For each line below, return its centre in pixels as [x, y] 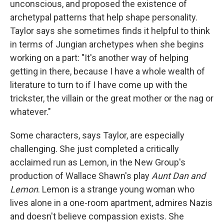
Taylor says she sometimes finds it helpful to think [110, 31]
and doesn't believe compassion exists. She [97, 216]
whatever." [30, 112]
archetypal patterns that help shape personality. [104, 17]
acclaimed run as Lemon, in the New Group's [98, 162]
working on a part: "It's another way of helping [99, 58]
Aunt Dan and [178, 176]
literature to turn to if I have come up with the [99, 85]
